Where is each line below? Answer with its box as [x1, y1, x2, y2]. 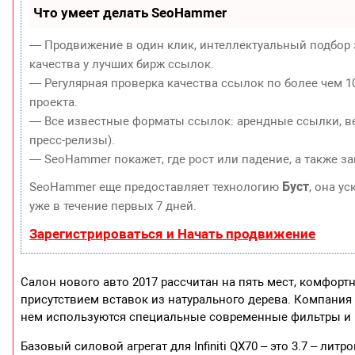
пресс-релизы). [29, 133, 116, 148]
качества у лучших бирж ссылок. [29, 57, 215, 72]
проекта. [29, 95, 78, 110]
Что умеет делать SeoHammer [33, 5, 227, 21]
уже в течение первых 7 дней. [29, 199, 197, 214]
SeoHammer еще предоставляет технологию [29, 180, 283, 195]
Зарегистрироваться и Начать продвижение [29, 226, 316, 242]
